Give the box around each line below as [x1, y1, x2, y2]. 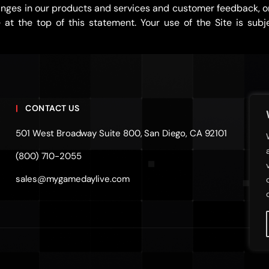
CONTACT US [25, 103, 80, 113]
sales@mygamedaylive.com [16, 173, 130, 185]
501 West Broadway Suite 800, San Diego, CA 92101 [16, 127, 227, 139]
